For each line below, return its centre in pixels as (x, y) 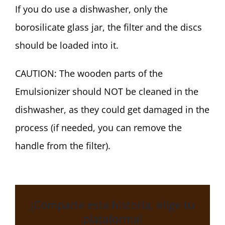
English (38, 36)
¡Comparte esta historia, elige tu (113, 204)
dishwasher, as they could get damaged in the (112, 109)
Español (39, 8)
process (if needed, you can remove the (98, 128)
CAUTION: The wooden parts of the (89, 73)
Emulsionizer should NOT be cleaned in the (107, 91)
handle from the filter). (63, 146)
